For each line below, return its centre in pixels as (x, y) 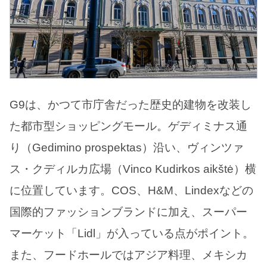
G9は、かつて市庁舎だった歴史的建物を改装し (131, 105)
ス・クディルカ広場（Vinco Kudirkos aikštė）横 (133, 169)
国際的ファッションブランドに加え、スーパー (128, 212)
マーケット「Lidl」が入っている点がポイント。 (132, 234)
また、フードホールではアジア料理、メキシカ (128, 255)
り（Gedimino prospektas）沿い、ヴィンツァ (127, 148)
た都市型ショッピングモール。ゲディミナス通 (128, 126)
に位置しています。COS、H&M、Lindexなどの (131, 191)
